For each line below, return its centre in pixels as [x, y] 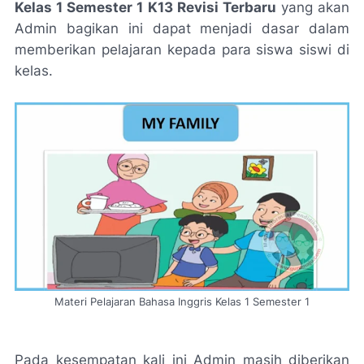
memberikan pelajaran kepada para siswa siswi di [182, 50]
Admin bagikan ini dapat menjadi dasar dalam [182, 28]
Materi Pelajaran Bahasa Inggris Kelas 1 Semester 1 [182, 302]
